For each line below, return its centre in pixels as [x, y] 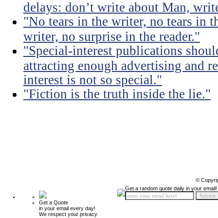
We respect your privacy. [69, 214]
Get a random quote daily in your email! [171, 188]
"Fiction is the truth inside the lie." [117, 94]
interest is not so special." [93, 79]
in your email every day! [67, 208]
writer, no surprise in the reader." [112, 36]
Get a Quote [54, 202]
